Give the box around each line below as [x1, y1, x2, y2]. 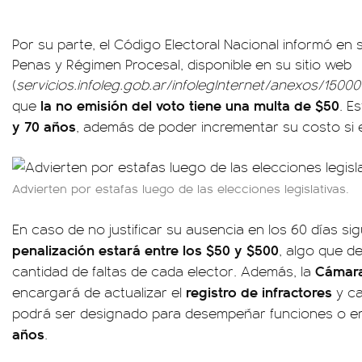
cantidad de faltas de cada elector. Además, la [12, 261, 315, 280]
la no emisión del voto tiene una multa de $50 [40, 95, 339, 115]
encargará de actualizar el [12, 282, 186, 301]
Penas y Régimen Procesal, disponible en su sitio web [12, 54, 351, 74]
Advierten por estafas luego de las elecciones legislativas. [12, 179, 349, 196]
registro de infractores [186, 281, 332, 301]
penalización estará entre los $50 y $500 [12, 239, 279, 259]
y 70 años [12, 116, 76, 136]
